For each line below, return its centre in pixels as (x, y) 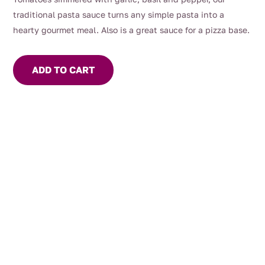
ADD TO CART (64, 70)
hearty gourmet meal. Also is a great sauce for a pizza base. (132, 30)
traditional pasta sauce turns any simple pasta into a (119, 14)
